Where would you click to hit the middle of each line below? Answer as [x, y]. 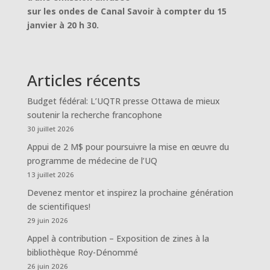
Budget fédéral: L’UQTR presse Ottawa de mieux [123, 101]
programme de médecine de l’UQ [92, 160]
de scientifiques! [58, 206]
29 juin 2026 [47, 220]
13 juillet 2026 [50, 174]
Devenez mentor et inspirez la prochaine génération [130, 192]
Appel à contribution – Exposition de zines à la [118, 238]
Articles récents [83, 80]
